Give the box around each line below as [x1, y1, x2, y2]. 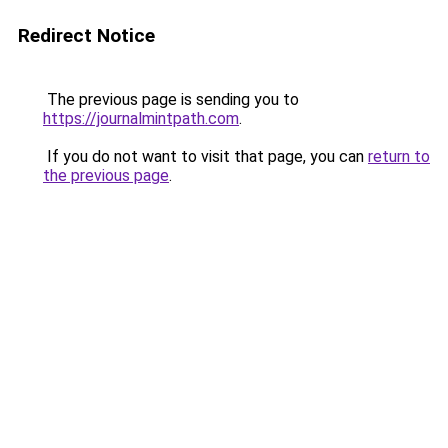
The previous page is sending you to [43, 90, 299, 109]
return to [368, 147, 430, 166]
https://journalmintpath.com [43, 109, 239, 128]
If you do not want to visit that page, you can [43, 147, 368, 166]
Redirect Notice [18, 24, 155, 47]
